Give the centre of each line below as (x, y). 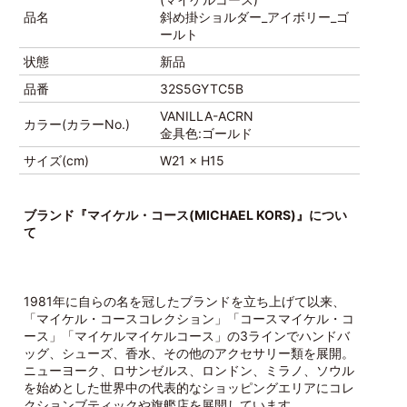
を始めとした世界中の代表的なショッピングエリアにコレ (189, 387)
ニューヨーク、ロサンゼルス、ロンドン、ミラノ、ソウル (189, 370)
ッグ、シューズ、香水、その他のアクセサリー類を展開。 (189, 353)
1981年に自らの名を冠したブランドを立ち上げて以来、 (184, 301)
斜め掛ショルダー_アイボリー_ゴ (254, 17)
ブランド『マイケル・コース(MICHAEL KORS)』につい (185, 215)
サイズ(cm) (56, 160)
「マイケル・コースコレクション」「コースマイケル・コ (189, 318)
